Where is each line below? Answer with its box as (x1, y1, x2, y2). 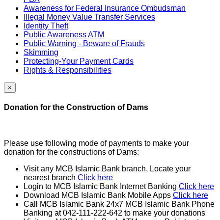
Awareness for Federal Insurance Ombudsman (24, 3, 186, 12)
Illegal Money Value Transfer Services (24, 12, 155, 21)
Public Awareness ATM (24, 30, 104, 39)
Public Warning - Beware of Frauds (24, 39, 145, 48)
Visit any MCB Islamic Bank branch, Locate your (24, 165, 191, 173)
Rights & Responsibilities (24, 65, 111, 74)
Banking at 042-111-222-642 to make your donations (24, 209, 205, 218)
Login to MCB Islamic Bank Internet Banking (24, 182, 179, 191)
